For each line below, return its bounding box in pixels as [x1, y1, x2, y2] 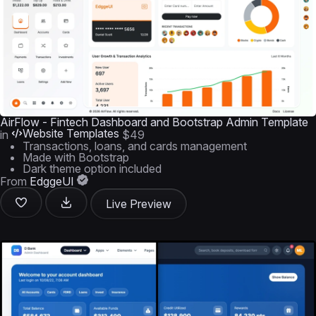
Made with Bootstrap [23, 150, 129, 164]
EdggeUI [30, 174, 74, 188]
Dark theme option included [23, 162, 162, 176]
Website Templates [23, 126, 119, 140]
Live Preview [106, 197, 171, 211]
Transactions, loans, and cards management [23, 139, 247, 153]
